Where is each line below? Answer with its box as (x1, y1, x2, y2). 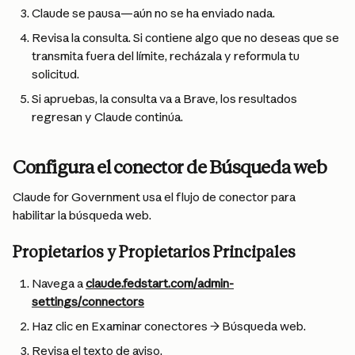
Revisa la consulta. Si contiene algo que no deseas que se (32, 30, 342, 45)
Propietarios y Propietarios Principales (13, 242, 296, 261)
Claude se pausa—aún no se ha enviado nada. (32, 6, 275, 21)
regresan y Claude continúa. (32, 109, 183, 124)
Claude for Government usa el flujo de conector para (13, 189, 298, 204)
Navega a (32, 276, 86, 291)
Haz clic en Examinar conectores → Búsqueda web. (32, 319, 306, 334)
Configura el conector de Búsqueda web (13, 156, 327, 178)
